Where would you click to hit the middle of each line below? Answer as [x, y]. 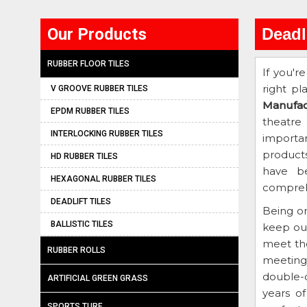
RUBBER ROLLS [76, 250]
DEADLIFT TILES [81, 201]
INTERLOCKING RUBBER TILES [107, 134]
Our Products [97, 34]
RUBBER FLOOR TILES [88, 64]
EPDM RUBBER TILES [90, 111]
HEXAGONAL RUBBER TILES [103, 179]
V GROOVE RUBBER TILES [99, 88]
